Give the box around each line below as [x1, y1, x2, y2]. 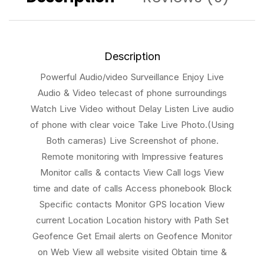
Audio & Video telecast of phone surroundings [37, 87, 227, 99]
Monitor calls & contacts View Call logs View [40, 167, 224, 179]
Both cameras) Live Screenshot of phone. [45, 135, 219, 147]
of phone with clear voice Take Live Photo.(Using [30, 119, 234, 131]
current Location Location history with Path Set [35, 214, 229, 226]
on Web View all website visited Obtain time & [37, 246, 227, 258]
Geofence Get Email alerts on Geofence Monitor [32, 230, 232, 242]
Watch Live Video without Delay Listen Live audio [30, 103, 234, 115]
